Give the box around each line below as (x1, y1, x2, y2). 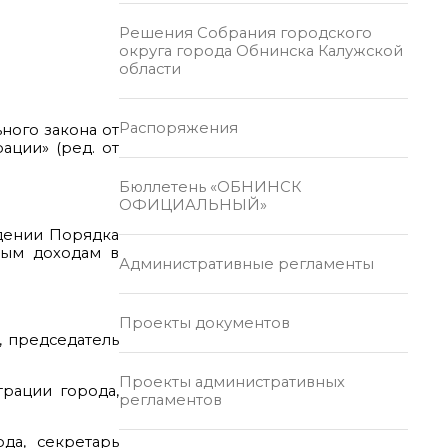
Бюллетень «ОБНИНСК (118, 177, 301, 196)
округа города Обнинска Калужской (118, 41, 403, 60)
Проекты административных (118, 372, 345, 391)
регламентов (118, 390, 222, 409)
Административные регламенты (118, 254, 374, 273)
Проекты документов (118, 313, 290, 332)
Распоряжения (118, 118, 238, 137)
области (118, 59, 181, 78)
